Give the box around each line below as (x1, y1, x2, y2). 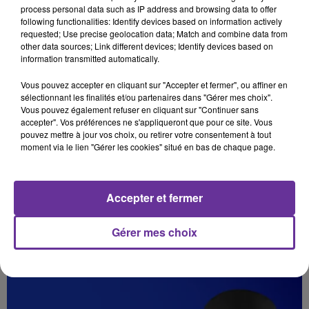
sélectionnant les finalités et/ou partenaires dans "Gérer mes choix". (21, 91, 272, 103)
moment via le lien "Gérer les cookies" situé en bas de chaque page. (21, 141, 275, 152)
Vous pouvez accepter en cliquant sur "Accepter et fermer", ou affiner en (21, 79, 288, 90)
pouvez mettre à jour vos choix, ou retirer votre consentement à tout (21, 128, 271, 140)
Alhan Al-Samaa (7, 201, 82, 215)
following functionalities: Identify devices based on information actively (21, 15, 282, 27)
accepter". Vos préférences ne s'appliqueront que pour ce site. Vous (21, 116, 272, 128)
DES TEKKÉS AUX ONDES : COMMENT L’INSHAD (7, 169, 265, 185)
